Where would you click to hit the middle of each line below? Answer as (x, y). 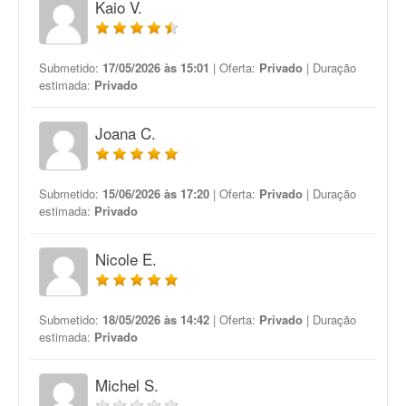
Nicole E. (126, 259)
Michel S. (127, 385)
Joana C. (126, 133)
